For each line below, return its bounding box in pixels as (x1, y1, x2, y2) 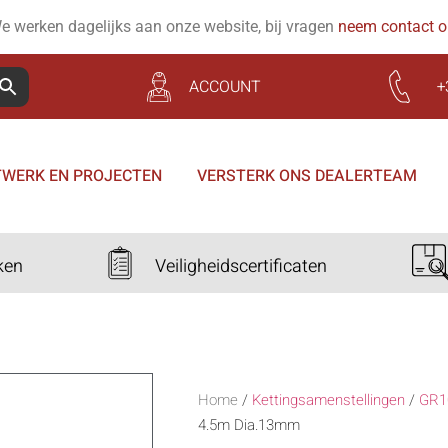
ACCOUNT (189, 75, 262, 99)
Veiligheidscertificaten (154, 252, 327, 280)
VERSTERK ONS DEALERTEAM (196, 164, 417, 188)
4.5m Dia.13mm (198, 414, 300, 436)
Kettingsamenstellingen (252, 389, 405, 411)
